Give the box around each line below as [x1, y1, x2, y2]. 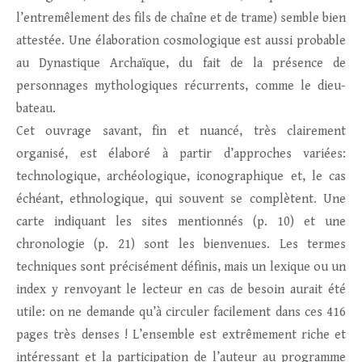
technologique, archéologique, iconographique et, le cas [16, 169, 346, 185]
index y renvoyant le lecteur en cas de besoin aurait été [16, 282, 346, 298]
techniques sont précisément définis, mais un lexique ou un [16, 259, 346, 276]
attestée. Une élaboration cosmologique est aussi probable [16, 33, 346, 49]
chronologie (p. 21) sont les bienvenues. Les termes [16, 237, 346, 253]
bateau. [16, 101, 56, 117]
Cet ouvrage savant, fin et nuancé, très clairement [16, 124, 346, 140]
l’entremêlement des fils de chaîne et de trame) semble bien [16, 11, 346, 27]
